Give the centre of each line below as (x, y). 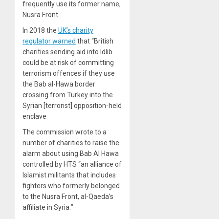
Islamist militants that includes (69, 175)
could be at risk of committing (68, 62)
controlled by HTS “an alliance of (72, 164)
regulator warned (49, 41)
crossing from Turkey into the (68, 95)
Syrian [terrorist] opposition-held (72, 105)
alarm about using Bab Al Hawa (71, 153)
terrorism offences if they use (69, 73)
